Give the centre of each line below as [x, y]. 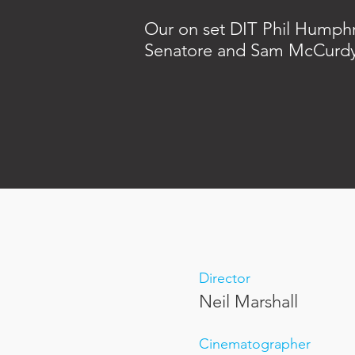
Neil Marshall [248, 302]
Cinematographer [255, 344]
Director [225, 278]
